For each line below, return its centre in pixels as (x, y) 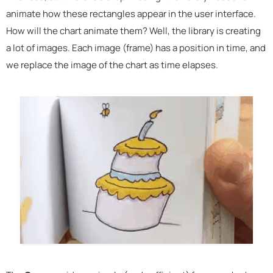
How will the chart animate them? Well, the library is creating (133, 30)
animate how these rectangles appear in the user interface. (131, 13)
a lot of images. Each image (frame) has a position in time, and (136, 48)
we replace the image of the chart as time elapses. (112, 65)
